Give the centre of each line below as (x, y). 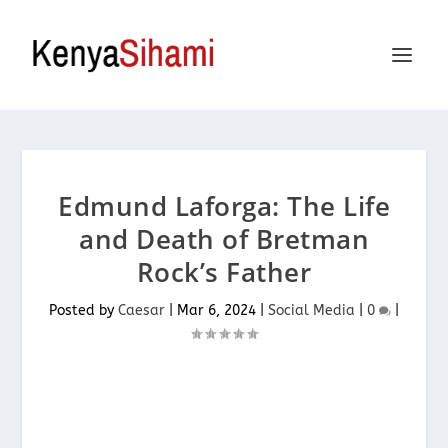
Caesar (141, 310)
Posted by (83, 310)
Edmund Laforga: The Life (224, 206)
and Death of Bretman (224, 239)
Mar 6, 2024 (216, 310)
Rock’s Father (224, 272)
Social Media (311, 310)
